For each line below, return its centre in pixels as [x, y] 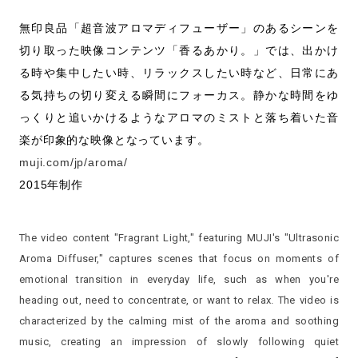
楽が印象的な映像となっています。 [114, 139]
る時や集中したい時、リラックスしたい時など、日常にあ [179, 72]
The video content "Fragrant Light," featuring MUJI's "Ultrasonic [179, 237]
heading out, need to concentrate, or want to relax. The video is [179, 300]
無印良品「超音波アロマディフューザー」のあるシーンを [179, 28]
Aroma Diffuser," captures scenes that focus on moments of [179, 258]
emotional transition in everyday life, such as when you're [179, 279]
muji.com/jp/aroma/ [74, 162]
